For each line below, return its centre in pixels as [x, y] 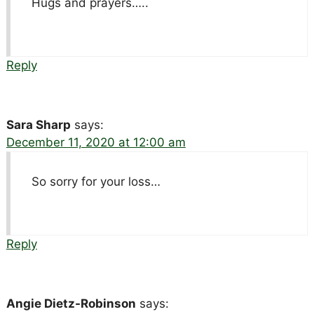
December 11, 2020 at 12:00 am [96, 142]
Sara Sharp [38, 124]
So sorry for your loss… [96, 181]
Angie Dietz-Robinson [71, 303]
